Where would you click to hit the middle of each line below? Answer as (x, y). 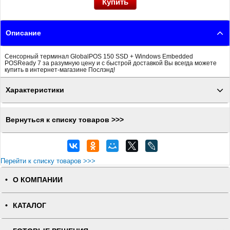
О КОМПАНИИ (38, 180)
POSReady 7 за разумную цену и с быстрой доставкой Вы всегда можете (111, 63)
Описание (23, 33)
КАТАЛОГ (30, 206)
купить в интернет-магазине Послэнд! (60, 70)
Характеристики (35, 90)
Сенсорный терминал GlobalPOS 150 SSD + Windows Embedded (99, 56)
